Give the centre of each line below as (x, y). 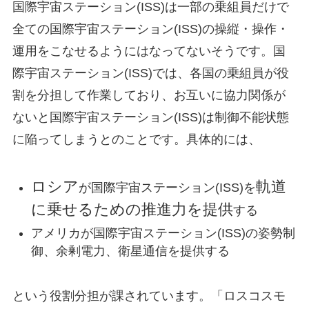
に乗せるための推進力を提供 (132, 210)
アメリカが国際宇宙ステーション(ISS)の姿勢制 (163, 233)
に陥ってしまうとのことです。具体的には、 (136, 140)
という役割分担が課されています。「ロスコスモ (149, 296)
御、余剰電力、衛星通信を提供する (130, 251)
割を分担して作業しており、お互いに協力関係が (149, 96)
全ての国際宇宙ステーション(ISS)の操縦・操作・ (150, 29)
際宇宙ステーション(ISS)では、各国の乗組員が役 (150, 73)
